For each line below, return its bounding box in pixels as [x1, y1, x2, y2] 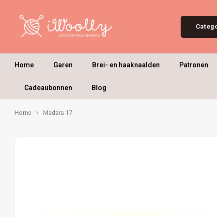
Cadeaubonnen [24, 82, 72, 93]
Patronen [179, 60, 208, 70]
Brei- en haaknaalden [92, 60, 160, 70]
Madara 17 [43, 108, 72, 117]
